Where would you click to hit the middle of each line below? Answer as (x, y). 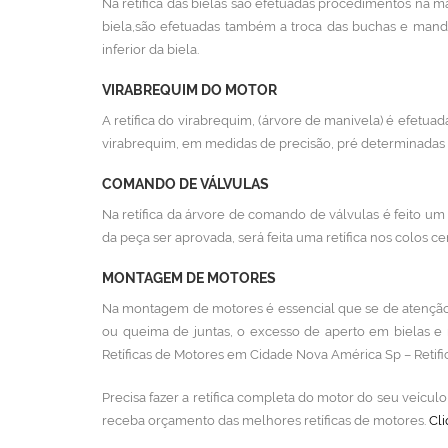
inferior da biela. (150, 49)
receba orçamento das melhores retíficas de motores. (265, 420)
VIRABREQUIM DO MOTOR (189, 90)
